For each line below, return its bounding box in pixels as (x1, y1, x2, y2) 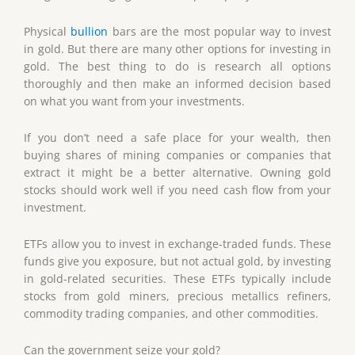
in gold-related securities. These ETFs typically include (24, 271, 331, 287)
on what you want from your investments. (24, 94, 245, 109)
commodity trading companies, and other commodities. (24, 306, 319, 322)
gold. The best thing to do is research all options (24, 59, 331, 74)
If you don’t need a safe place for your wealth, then (24, 130, 331, 146)
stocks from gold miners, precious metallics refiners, (24, 288, 331, 304)
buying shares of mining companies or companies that (24, 147, 331, 163)
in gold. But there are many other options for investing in (24, 41, 331, 57)
